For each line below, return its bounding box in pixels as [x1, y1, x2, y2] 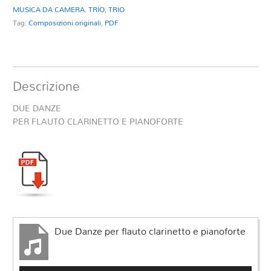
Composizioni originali [28, 15, 102, 30]
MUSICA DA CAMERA [13, 2, 85, 17]
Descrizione [13, 74, 80, 99]
